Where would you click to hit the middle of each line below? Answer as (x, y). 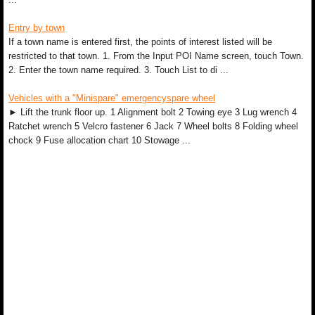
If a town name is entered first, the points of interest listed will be (140, 42)
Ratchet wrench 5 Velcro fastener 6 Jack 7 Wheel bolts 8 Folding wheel (153, 126)
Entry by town (37, 28)
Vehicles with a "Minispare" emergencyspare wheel (112, 98)
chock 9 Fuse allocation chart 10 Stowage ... (99, 140)
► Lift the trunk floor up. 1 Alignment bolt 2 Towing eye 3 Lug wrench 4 (153, 112)
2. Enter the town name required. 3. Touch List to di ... (118, 70)
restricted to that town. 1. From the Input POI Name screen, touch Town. (156, 56)
